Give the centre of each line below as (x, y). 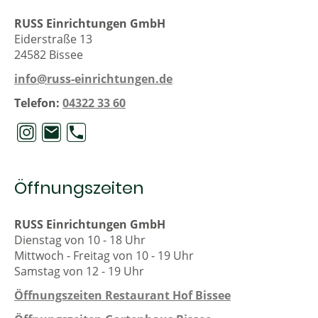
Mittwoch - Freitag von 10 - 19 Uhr (104, 255)
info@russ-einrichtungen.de (93, 79)
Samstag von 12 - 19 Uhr (79, 271)
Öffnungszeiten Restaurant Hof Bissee (122, 295)
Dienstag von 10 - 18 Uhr (80, 240)
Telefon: (38, 103)
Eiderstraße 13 (53, 39)
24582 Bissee (49, 54)
